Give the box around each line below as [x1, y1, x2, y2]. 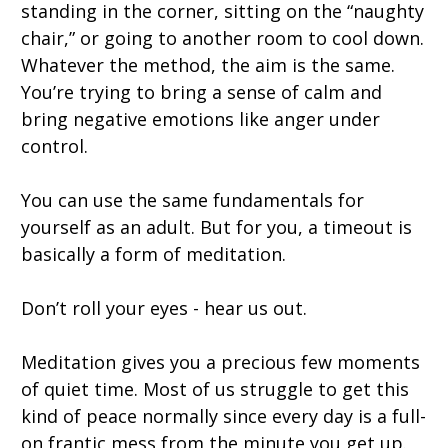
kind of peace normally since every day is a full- [21, 404, 426, 428]
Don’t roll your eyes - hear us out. [21, 296, 307, 320]
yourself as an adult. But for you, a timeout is [21, 215, 412, 239]
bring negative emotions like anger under [21, 107, 380, 131]
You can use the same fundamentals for [21, 188, 364, 212]
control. [21, 134, 88, 158]
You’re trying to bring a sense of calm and [21, 80, 382, 104]
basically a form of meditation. [21, 242, 286, 266]
